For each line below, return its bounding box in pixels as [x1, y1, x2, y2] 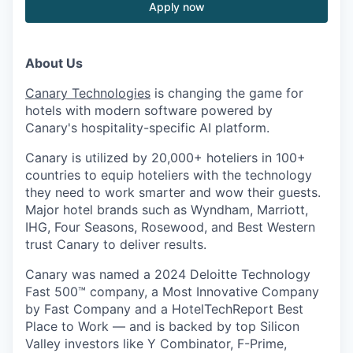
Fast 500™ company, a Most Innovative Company [25, 284, 319, 299]
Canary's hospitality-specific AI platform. [25, 120, 269, 136]
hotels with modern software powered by [25, 102, 273, 118]
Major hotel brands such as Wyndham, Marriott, [25, 202, 308, 217]
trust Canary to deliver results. [25, 236, 206, 252]
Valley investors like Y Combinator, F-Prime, [25, 336, 287, 351]
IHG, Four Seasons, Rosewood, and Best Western [25, 219, 315, 235]
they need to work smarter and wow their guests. [25, 184, 321, 200]
